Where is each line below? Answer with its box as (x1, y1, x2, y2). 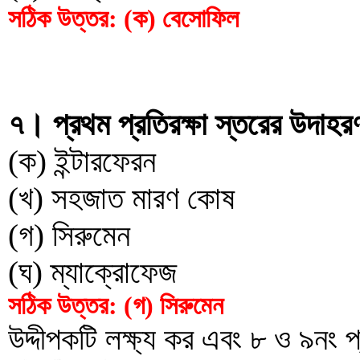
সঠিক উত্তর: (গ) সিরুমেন (8, 291, 223, 320)
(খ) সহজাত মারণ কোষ (8, 181, 235, 215)
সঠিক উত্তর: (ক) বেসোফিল (8, 4, 239, 33)
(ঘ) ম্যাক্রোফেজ (8, 255, 177, 289)
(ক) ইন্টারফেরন (8, 144, 156, 178)
